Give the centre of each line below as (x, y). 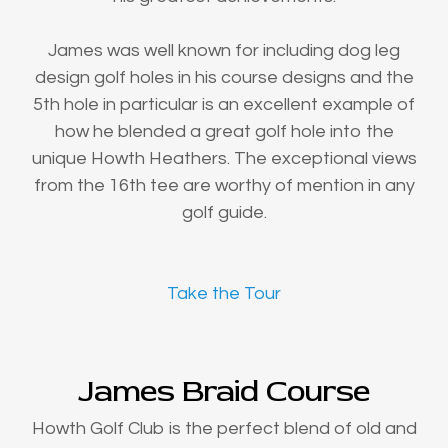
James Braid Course (224, 391)
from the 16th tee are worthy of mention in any (224, 186)
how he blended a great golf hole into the (224, 132)
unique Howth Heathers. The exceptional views (224, 159)
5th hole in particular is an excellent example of (224, 105)
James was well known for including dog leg (224, 51)
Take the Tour (224, 294)
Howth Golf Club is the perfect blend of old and (224, 429)
